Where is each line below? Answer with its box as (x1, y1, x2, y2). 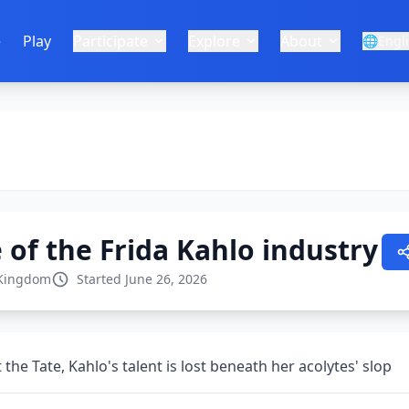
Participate (73, 31, 148, 51)
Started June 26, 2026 (77, 270, 207, 288)
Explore (188, 31, 240, 51)
